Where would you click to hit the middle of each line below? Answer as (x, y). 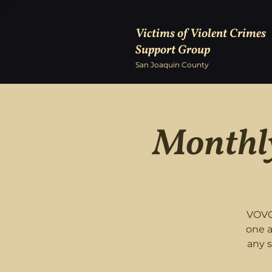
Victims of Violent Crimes (201, 34)
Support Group (173, 50)
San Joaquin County (172, 65)
